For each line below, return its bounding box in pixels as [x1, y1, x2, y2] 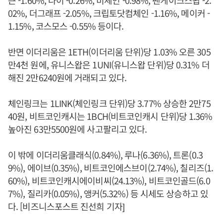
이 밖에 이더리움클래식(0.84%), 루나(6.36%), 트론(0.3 [8, 148, 203, 162]
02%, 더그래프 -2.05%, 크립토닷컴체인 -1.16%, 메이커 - [8, 6, 210, 20]
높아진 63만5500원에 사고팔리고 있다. [8, 122, 147, 136]
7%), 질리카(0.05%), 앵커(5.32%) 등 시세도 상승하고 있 [8, 187, 208, 200]
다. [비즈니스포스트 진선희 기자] [8, 200, 124, 213]
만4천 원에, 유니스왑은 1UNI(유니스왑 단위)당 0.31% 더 [8, 58, 210, 71]
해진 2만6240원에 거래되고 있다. [8, 71, 127, 84]
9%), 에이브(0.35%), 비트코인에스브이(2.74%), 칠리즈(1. [8, 161, 214, 174]
